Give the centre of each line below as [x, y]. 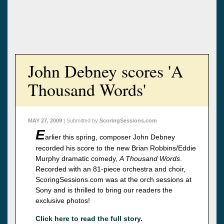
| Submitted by [81, 120]
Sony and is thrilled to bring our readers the [104, 190]
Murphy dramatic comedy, [77, 158]
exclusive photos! [63, 200]
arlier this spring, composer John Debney [110, 137]
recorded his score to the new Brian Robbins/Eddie [116, 148]
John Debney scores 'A [106, 71]
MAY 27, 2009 [45, 120]
